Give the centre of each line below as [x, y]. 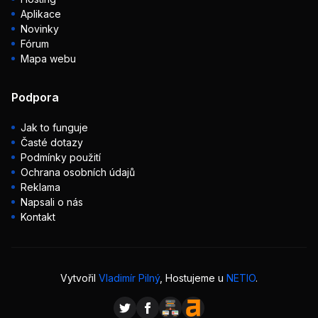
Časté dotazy [52, 142]
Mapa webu [48, 59]
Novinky [40, 29]
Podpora [35, 97]
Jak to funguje [54, 127]
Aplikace [41, 14]
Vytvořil [79, 278]
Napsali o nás [52, 202]
